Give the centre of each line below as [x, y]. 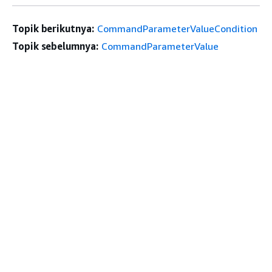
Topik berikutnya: [53, 28]
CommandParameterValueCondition [177, 28]
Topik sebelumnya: [55, 46]
